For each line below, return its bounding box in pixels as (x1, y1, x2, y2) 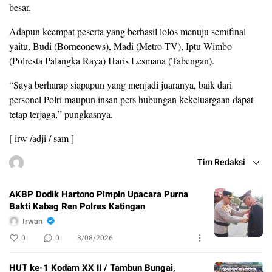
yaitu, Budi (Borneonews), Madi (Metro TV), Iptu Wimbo (9, 39, 232, 53)
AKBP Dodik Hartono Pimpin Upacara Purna (9, 188, 188, 202)
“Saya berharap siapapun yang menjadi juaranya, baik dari (9, 78, 232, 92)
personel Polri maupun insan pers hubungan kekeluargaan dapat (9, 93, 253, 106)
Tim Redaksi (197, 156, 245, 169)
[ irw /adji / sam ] (9, 132, 74, 145)
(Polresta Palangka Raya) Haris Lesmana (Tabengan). (9, 54, 214, 67)
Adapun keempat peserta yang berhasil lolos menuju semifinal (9, 25, 246, 38)
